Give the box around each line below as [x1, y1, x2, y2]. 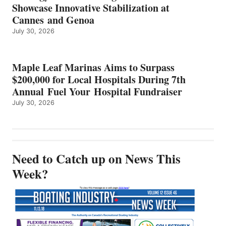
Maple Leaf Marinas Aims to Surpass [12, 60, 175, 75]
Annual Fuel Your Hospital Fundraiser [12, 84, 182, 99]
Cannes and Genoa [12, 12, 94, 27]
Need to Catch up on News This [12, 149, 181, 168]
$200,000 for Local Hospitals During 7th [12, 72, 186, 87]
